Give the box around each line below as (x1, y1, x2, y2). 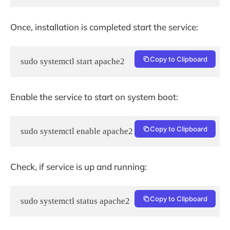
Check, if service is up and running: (10, 161, 147, 172)
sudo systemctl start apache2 (21, 56, 125, 67)
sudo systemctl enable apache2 (21, 126, 133, 137)
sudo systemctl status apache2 (21, 196, 130, 206)
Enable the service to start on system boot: (10, 91, 178, 102)
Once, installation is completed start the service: (10, 21, 198, 32)
